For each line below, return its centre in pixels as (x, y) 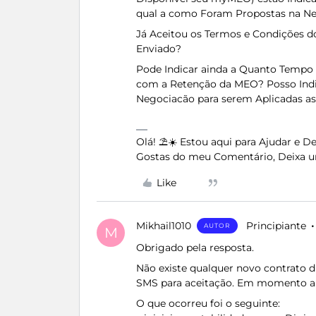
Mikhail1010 (164, 226)
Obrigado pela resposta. (195, 248)
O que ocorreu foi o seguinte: (208, 303)
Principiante (276, 226)
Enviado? (159, 49)
